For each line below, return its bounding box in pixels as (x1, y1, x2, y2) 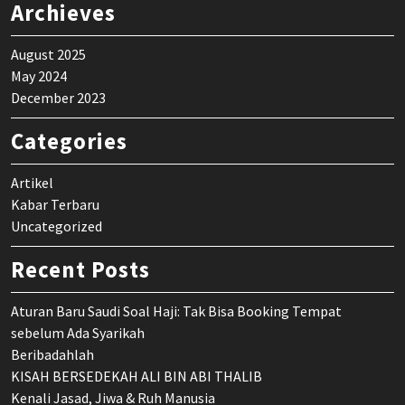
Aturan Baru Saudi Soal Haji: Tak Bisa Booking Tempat (11, 302, 342, 321)
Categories (11, 127, 127, 156)
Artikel (11, 174, 53, 193)
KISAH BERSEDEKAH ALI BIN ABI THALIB (11, 367, 262, 386)
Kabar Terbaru (11, 195, 99, 214)
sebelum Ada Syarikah (11, 324, 145, 343)
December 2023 (11, 89, 106, 108)
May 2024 (11, 67, 67, 86)
